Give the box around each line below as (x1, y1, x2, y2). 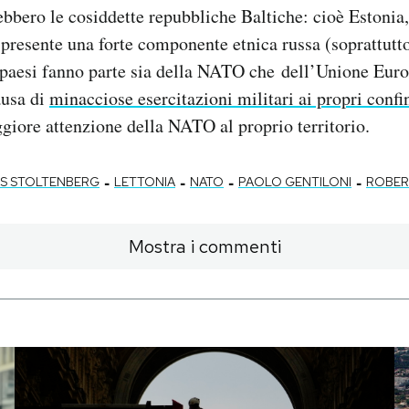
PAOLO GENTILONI (238, 173, 351, 191)
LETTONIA (114, 173, 175, 191)
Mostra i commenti (128, 235, 281, 259)
